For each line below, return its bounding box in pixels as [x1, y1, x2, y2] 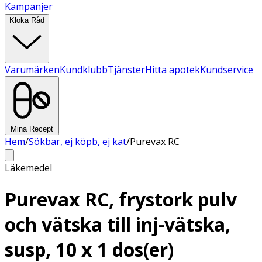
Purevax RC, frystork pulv [5, 187, 237, 212]
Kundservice [200, 63, 253, 76]
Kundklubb [60, 63, 108, 76]
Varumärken [5, 63, 60, 76]
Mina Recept [11, 125, 53, 133]
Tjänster [108, 63, 145, 76]
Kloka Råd [9, 16, 44, 25]
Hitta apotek [145, 63, 200, 76]
